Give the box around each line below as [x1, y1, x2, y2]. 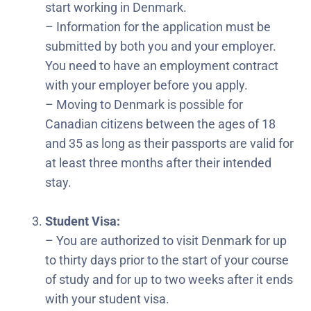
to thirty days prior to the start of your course [45, 252, 289, 267]
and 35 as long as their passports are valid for [45, 135, 294, 151]
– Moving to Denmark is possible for [45, 96, 243, 112]
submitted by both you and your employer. [45, 38, 276, 53]
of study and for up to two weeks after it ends [45, 271, 293, 287]
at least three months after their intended [45, 155, 271, 170]
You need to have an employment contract [45, 58, 278, 73]
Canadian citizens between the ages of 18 [45, 116, 276, 131]
